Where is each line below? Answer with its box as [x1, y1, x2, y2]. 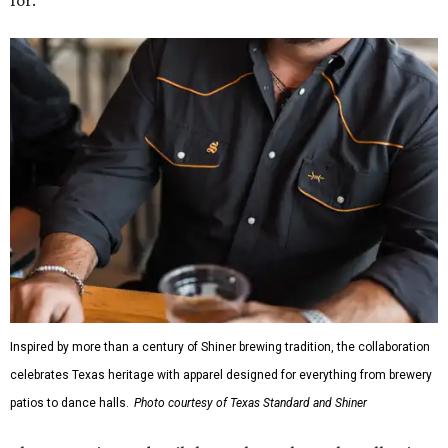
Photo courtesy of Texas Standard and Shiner [134, 395, 367, 410]
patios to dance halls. [10, 395, 129, 410]
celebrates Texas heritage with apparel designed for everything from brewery [10, 367, 432, 382]
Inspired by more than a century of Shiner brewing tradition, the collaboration [10, 339, 430, 354]
